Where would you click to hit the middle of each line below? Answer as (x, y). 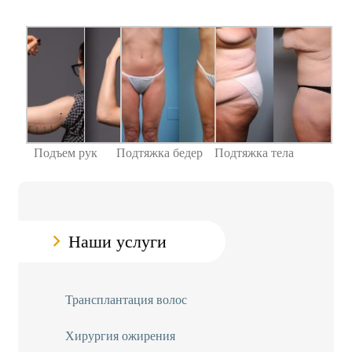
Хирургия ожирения (121, 335)
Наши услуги (118, 241)
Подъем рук (65, 152)
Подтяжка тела (254, 152)
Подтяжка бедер (160, 152)
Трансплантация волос (126, 299)
